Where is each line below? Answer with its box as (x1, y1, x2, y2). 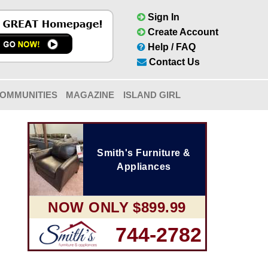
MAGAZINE (66, 90, 115, 100)
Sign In (145, 12, 179, 22)
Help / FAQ (145, 42, 196, 52)
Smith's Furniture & (97, 148, 191, 158)
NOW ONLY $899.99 (48, 199, 186, 215)
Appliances (117, 162, 171, 172)
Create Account (145, 27, 218, 37)
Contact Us (147, 57, 200, 67)
